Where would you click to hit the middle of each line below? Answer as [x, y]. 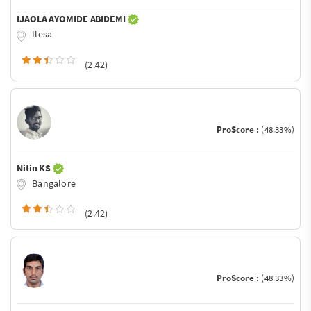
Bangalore [53, 183]
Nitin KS [35, 168]
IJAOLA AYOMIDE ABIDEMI [72, 18]
